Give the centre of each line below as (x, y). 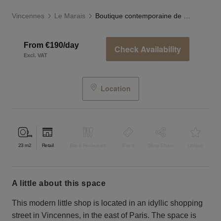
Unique (195, 146)
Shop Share (161, 146)
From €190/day (51, 45)
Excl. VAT (36, 55)
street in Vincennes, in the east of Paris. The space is (104, 215)
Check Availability (148, 49)
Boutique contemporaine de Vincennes (187, 16)
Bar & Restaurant (88, 146)
